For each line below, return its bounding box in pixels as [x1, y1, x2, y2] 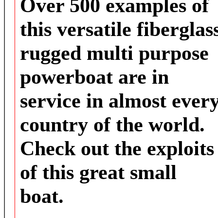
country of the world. [20, 113, 210, 136]
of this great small [20, 161, 177, 183]
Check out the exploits [20, 137, 214, 160]
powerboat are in [20, 65, 169, 88]
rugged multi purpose [20, 41, 209, 64]
